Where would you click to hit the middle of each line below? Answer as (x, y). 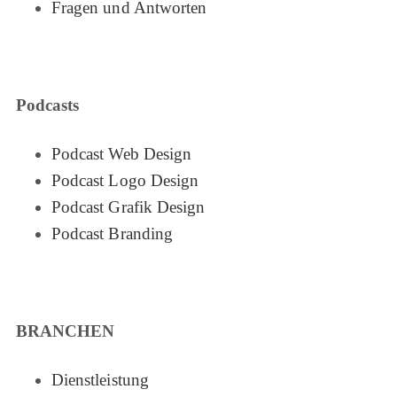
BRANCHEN (65, 331)
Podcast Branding (112, 234)
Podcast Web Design (121, 154)
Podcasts (47, 105)
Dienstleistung (100, 380)
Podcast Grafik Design (128, 207)
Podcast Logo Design (125, 181)
